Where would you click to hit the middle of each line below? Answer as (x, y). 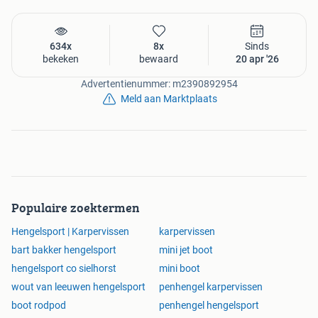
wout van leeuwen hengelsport (78, 287)
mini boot (180, 269)
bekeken (61, 59)
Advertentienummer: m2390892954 (159, 84)
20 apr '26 (257, 59)
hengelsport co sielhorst (64, 269)
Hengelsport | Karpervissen (70, 232)
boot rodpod (39, 306)
